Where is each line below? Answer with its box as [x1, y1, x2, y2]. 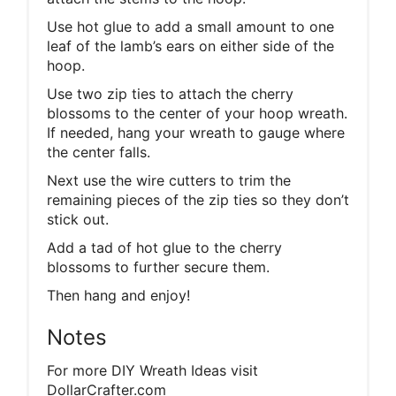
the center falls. [47, 142, 150, 161]
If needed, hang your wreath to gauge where [47, 123, 345, 141]
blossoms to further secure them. [47, 257, 270, 276]
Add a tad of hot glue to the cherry [47, 238, 282, 256]
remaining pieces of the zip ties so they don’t [47, 190, 349, 209]
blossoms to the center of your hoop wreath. [47, 103, 347, 122]
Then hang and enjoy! [47, 286, 190, 304]
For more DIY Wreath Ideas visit [47, 361, 258, 379]
